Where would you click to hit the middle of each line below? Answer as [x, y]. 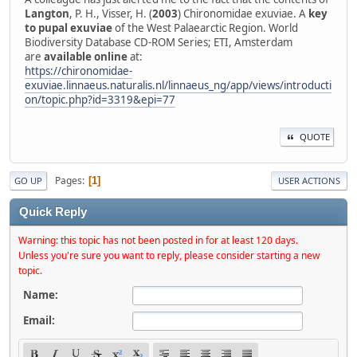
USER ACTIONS [309, 181]
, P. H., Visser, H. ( [111, 13]
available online [86, 56]
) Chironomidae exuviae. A [243, 13]
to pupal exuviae [69, 27]
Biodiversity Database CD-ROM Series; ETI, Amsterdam [159, 42]
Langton [47, 13]
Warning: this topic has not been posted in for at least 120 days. [158, 241]
